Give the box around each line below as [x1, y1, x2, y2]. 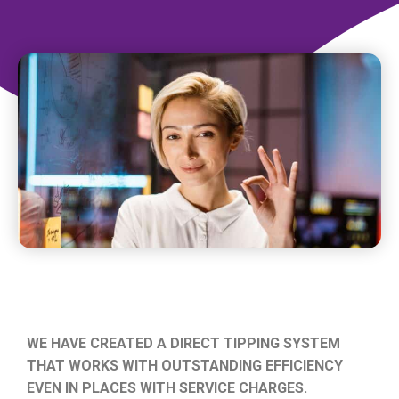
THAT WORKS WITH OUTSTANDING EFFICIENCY [27, 357, 343, 375]
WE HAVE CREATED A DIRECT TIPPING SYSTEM [27, 335, 340, 353]
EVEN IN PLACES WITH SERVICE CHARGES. [27, 379, 307, 397]
